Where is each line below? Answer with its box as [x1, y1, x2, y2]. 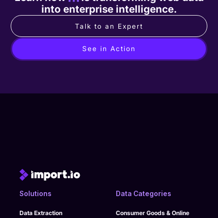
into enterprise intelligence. [41, 3, 177, 16]
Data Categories [115, 189, 171, 198]
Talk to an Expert [75, 22, 143, 30]
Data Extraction [19, 209, 63, 217]
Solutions [19, 189, 52, 198]
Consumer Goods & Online [115, 209, 189, 217]
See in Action [82, 45, 136, 53]
